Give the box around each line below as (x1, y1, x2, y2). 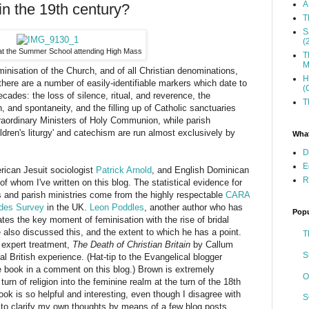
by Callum (190, 239, 233, 250)
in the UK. (44, 202, 90, 213)
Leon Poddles (90, 202, 144, 213)
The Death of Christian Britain (72, 239, 190, 250)
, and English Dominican (152, 165, 249, 176)
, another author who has (144, 202, 243, 213)
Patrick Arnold (96, 165, 152, 176)
